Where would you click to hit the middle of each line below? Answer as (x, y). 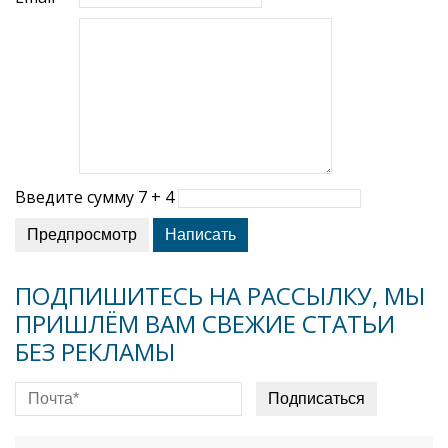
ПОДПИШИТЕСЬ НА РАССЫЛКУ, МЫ (220, 295)
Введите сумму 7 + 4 (94, 196)
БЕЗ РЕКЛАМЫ (95, 351)
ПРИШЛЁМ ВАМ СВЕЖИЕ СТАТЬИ (205, 323)
